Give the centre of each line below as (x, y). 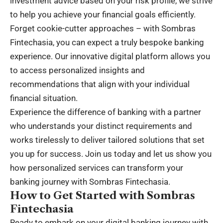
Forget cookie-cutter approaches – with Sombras (103, 28)
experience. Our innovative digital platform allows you (110, 56)
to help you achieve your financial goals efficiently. (103, 14)
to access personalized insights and (77, 70)
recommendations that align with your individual (100, 84)
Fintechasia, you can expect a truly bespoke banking (107, 42)
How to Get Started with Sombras (103, 195)
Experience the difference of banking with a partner (106, 112)
